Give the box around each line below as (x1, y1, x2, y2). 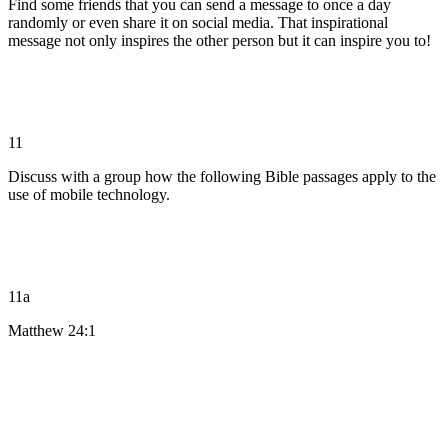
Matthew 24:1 (8, 321, 96, 339)
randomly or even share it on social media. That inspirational (8, 13, 388, 31)
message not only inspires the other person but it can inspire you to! (8, 31, 431, 49)
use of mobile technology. (8, 185, 170, 203)
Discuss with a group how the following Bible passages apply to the (8, 167, 436, 185)
